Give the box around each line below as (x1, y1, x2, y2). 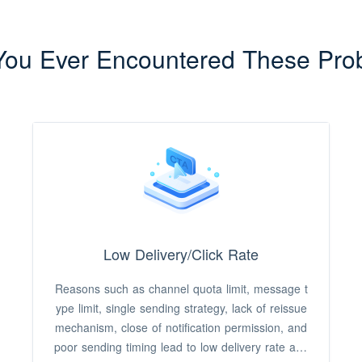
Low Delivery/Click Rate (103, 243, 259, 264)
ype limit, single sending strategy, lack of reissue (55, 300, 307, 316)
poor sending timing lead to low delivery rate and (53, 339, 309, 355)
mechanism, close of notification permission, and (55, 319, 307, 335)
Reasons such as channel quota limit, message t (55, 280, 307, 297)
